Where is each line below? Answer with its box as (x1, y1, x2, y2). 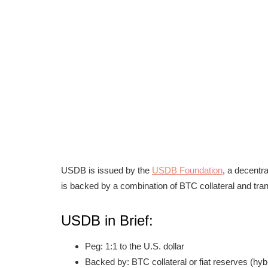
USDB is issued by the (61, 165, 152, 175)
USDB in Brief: (61, 212, 153, 229)
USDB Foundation (152, 165, 223, 175)
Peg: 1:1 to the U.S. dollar (85, 241, 184, 251)
